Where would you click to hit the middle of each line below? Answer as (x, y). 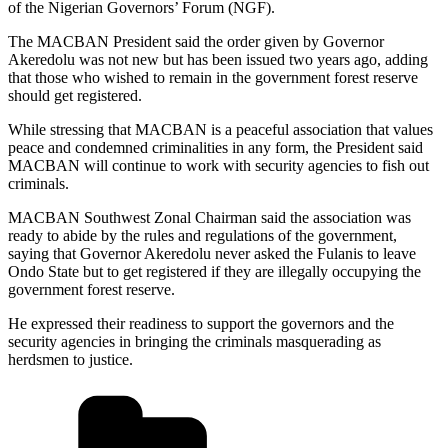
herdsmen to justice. (70, 359)
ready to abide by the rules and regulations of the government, (202, 235)
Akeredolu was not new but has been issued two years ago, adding (218, 59)
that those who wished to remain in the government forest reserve (213, 77)
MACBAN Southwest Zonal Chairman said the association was (209, 217)
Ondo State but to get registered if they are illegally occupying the (214, 271)
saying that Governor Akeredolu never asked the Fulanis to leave (212, 253)
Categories (340, 392)
